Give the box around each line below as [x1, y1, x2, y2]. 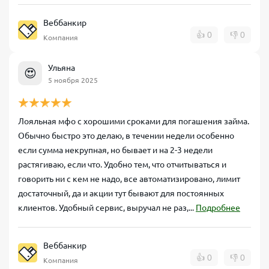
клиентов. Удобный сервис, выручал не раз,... [18, 203, 196, 213]
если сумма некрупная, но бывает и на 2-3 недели [18, 145, 213, 155]
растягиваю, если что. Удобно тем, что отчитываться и [18, 160, 226, 169]
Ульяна [48, 62, 75, 73]
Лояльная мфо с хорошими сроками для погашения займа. [18, 116, 249, 126]
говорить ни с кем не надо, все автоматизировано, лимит [18, 174, 240, 184]
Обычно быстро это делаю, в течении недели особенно [18, 131, 234, 141]
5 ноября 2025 [48, 76, 98, 84]
